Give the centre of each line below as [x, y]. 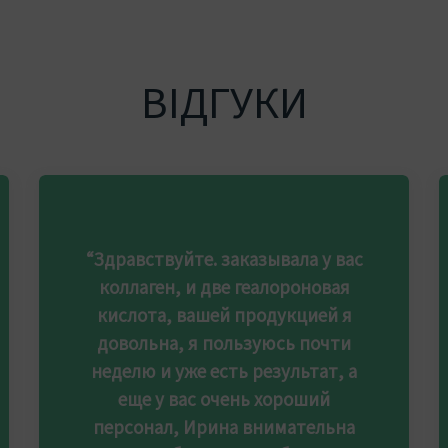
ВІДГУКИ [224, 101]
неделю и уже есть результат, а [224, 371]
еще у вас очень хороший [224, 399]
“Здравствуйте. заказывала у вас [224, 259]
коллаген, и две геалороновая [224, 287]
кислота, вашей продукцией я [224, 315]
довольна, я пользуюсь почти [224, 343]
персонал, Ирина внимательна [224, 427]
